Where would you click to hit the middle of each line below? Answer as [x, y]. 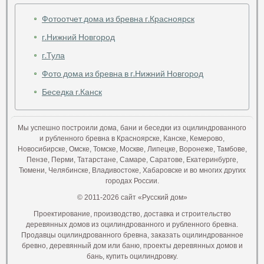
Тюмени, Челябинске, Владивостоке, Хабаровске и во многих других [132, 171]
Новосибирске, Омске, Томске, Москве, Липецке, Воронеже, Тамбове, [132, 149]
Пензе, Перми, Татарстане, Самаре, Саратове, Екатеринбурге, [132, 160]
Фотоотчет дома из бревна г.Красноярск [118, 19]
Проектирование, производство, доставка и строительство [132, 214]
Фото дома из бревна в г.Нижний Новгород [123, 74]
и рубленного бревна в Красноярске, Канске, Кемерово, [132, 139]
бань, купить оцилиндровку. [132, 257]
